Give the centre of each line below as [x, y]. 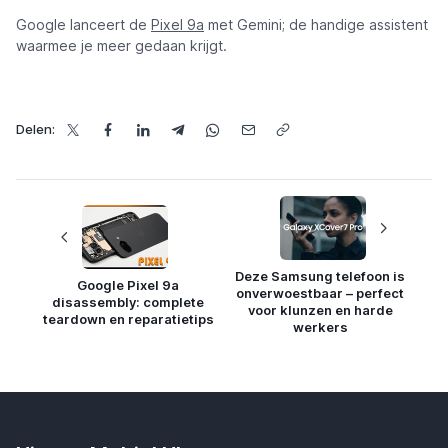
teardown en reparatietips [128, 318]
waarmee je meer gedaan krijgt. [121, 45]
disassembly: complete [128, 301]
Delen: [35, 129]
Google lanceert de [83, 24]
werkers [320, 327]
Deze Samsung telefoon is [320, 276]
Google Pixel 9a [128, 284]
